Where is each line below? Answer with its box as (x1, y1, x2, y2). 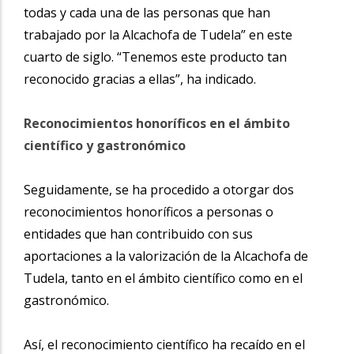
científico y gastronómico (24, 136, 186, 154)
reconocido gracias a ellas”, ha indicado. (24, 70, 256, 88)
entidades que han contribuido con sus (24, 224, 253, 243)
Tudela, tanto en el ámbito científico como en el (24, 269, 303, 287)
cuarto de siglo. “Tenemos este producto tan (24, 47, 287, 66)
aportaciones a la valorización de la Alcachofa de (24, 247, 308, 265)
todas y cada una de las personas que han (24, 3, 270, 21)
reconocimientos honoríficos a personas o (24, 202, 273, 220)
